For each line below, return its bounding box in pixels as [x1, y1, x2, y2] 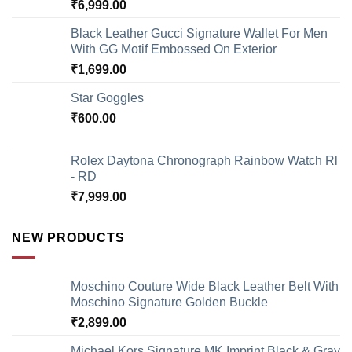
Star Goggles [71, 91, 144, 105]
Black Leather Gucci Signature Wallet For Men [71, 27, 328, 41]
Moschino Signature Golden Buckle [71, 295, 268, 309]
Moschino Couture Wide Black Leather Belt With [71, 279, 339, 293]
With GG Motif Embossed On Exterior [71, 42, 277, 57]
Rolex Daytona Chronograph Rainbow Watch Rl [71, 154, 338, 168]
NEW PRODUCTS [12, 231, 125, 245]
